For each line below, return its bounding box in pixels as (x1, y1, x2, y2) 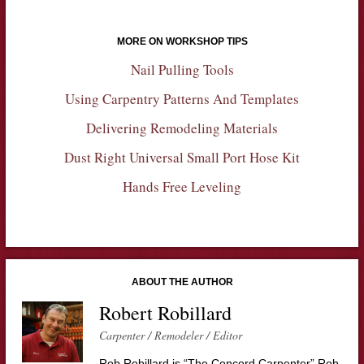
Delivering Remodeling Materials (86, 118, 278, 137)
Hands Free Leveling (123, 176, 241, 196)
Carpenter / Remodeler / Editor (98, 327, 242, 343)
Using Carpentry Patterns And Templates (65, 89, 299, 108)
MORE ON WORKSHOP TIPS (116, 35, 248, 47)
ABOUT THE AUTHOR (131, 275, 233, 288)
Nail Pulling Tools (130, 59, 234, 79)
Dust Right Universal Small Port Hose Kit (64, 147, 300, 167)
